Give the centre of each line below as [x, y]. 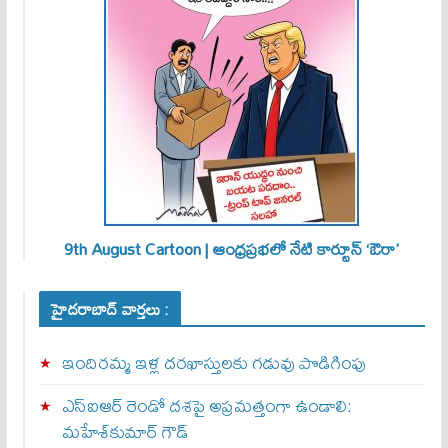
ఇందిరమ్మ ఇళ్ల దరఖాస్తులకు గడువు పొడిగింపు [214, 362]
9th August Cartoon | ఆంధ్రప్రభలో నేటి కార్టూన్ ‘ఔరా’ [232, 248]
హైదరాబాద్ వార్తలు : [110, 308]
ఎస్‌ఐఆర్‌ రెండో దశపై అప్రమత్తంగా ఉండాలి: [206, 405]
